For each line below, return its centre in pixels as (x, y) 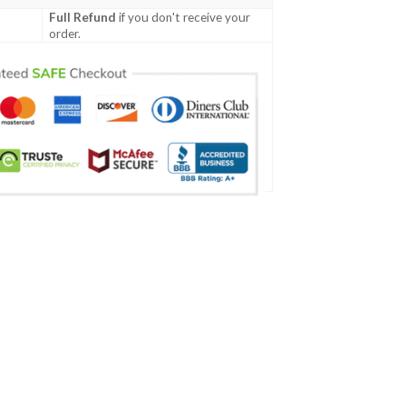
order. (65, 34)
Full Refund (83, 18)
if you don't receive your (184, 18)
